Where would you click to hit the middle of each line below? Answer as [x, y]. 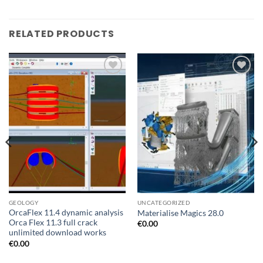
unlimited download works [57, 233]
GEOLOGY [23, 203]
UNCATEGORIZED [164, 203]
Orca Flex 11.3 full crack [53, 223]
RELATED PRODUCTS [62, 33]
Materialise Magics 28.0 [180, 213]
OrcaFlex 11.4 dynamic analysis [66, 213]
